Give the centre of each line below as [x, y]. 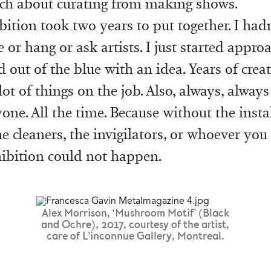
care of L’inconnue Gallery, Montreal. [135, 236]
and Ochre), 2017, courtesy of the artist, [135, 225]
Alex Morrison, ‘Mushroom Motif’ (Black [135, 213]
